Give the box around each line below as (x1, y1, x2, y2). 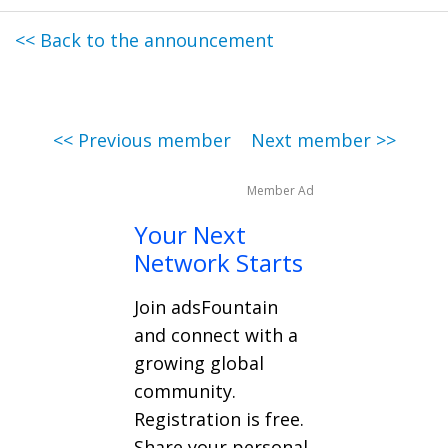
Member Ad (247, 182, 314, 200)
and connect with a (134, 323, 298, 348)
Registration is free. (134, 407, 304, 432)
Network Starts (134, 246, 303, 280)
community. (134, 379, 236, 404)
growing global (134, 351, 264, 376)
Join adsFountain (134, 295, 278, 320)
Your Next (134, 218, 246, 252)
